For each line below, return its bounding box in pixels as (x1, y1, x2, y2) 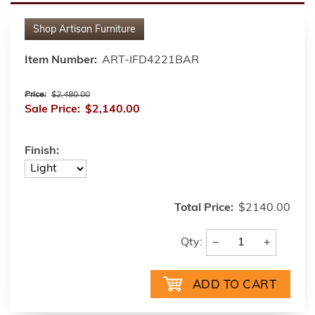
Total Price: (174, 202, 233, 214)
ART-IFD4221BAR (102, 55, 199, 67)
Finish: (25, 146, 59, 157)
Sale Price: (25, 104, 80, 116)
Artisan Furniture (59, 25, 136, 36)
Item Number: (25, 55, 97, 67)
